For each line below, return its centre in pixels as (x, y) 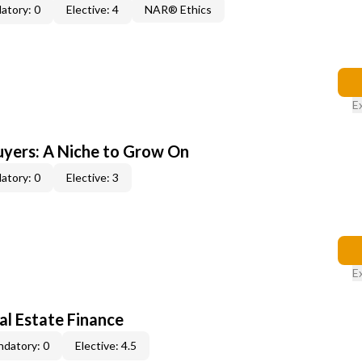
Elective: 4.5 (106, 345)
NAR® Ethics (178, 9)
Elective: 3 (93, 177)
